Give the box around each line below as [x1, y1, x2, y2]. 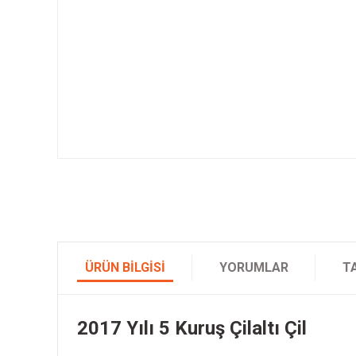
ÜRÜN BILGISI [85, 260, 165, 275]
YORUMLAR [219, 260, 288, 275]
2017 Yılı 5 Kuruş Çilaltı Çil [77, 316, 307, 339]
